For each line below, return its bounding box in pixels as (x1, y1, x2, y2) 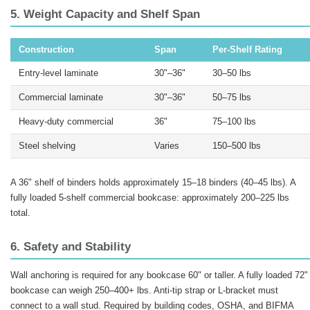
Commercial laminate (19, 93, 103, 102)
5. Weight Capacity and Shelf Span (10, 8, 200, 21)
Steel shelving (19, 141, 75, 151)
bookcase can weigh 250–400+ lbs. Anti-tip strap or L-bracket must (10, 285, 278, 295)
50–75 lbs (212, 93, 251, 102)
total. (10, 208, 30, 218)
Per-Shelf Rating (212, 45, 282, 55)
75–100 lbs (212, 117, 256, 127)
